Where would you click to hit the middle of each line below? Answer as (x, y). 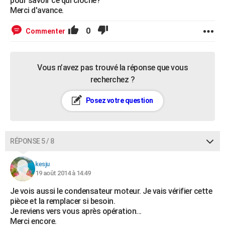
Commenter (45, 31)
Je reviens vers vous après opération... (76, 211)
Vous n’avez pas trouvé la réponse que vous (113, 68)
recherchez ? (113, 80)
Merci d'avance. (37, 10)
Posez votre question (119, 100)
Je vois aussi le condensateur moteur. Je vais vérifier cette (111, 191)
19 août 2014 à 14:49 (63, 173)
